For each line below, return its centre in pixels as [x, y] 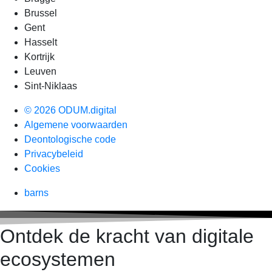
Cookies [42, 168]
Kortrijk [39, 56]
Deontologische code [70, 139]
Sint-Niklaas [51, 86]
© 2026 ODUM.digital [70, 110]
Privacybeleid [54, 154]
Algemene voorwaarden [76, 124]
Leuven [40, 71]
